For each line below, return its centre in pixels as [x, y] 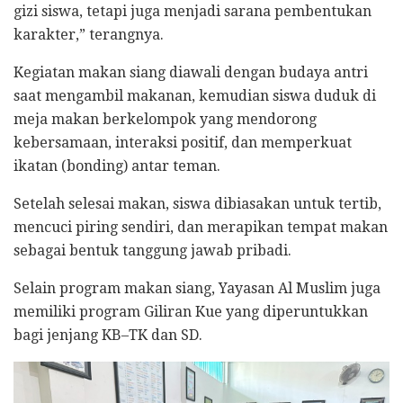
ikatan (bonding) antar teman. [117, 166]
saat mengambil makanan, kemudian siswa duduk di [195, 96]
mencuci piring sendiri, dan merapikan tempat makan [201, 228]
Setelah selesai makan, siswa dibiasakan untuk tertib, [197, 204]
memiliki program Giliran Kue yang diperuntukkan [191, 312]
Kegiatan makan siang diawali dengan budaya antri [191, 73]
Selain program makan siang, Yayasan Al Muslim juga [197, 289]
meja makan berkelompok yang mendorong [165, 120]
